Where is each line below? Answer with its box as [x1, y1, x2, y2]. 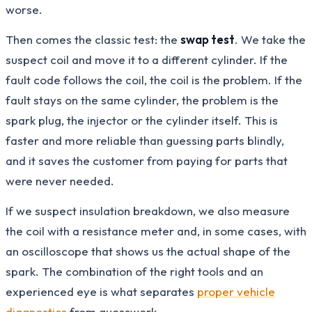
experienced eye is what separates [6, 283, 197, 299]
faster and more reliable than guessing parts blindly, [6, 132, 284, 148]
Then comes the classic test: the [6, 31, 180, 47]
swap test [180, 31, 235, 47]
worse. [6, 1, 42, 17]
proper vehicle [197, 283, 275, 299]
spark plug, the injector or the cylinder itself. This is [6, 112, 278, 127]
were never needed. [6, 173, 114, 188]
